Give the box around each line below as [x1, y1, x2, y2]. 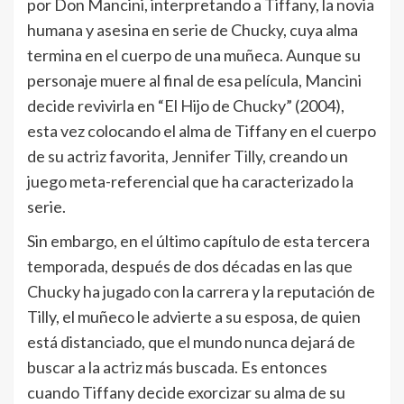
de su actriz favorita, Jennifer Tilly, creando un [27, 145, 348, 166]
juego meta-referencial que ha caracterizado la [27, 170, 353, 191]
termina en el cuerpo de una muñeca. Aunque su [27, 44, 361, 65]
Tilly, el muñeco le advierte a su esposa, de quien [27, 306, 361, 326]
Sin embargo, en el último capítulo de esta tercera [27, 230, 370, 251]
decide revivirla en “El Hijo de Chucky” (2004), [27, 95, 344, 115]
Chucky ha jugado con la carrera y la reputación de [27, 280, 375, 301]
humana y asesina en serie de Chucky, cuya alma [27, 19, 358, 40]
